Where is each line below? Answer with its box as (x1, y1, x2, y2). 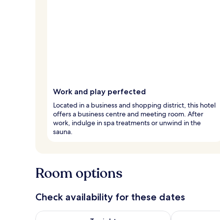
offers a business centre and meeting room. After (53, 109, 203, 118)
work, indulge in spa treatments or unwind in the (53, 118, 201, 127)
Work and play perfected (53, 86, 146, 96)
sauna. (53, 127, 73, 136)
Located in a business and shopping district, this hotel (53, 100, 216, 110)
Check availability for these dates (35, 191, 185, 203)
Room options (35, 164, 122, 183)
